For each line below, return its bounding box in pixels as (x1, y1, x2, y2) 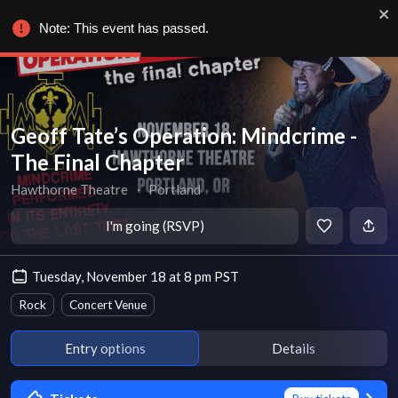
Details (271, 339, 315, 356)
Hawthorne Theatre (11, 181, 128, 197)
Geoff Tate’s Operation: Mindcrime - (11, 123, 357, 148)
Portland (148, 181, 202, 197)
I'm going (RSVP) (105, 218, 204, 234)
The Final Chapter (11, 149, 184, 175)
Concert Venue (69, 298, 147, 312)
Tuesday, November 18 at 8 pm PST (32, 268, 239, 284)
